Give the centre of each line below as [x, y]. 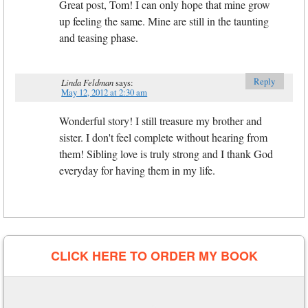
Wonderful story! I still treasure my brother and [161, 120]
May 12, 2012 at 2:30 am [104, 92]
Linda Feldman [88, 82]
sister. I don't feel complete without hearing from [163, 137]
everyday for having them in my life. [137, 170]
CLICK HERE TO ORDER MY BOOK [154, 255]
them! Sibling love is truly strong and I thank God [166, 153]
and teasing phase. [99, 37]
